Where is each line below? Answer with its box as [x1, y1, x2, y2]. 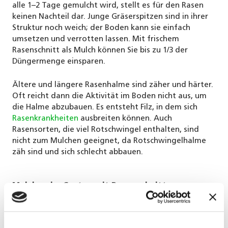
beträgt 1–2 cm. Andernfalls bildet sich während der [12, 216, 205, 224]
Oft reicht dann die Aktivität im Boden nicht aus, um [12, 92, 207, 100]
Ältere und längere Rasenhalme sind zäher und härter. [12, 81, 213, 89]
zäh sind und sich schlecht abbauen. [12, 148, 143, 156]
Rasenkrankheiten [12, 115, 78, 123]
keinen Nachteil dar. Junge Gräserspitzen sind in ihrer [12, 13, 208, 21]
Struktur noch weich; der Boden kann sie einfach [12, 24, 190, 32]
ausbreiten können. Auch [78, 115, 172, 123]
